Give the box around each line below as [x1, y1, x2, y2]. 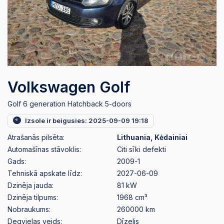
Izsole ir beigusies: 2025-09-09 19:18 [25, 116, 148, 124]
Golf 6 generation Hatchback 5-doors [7, 99, 131, 108]
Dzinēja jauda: [7, 181, 53, 190]
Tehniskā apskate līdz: [7, 169, 82, 178]
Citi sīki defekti [117, 145, 166, 154]
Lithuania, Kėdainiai [117, 133, 187, 142]
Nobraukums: [7, 205, 50, 214]
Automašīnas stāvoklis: [7, 145, 81, 154]
